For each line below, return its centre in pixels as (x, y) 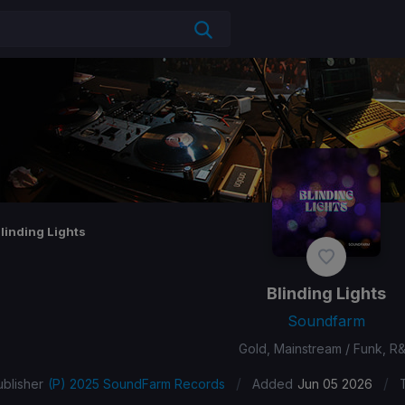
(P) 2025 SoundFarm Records (137, 384)
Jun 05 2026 (335, 384)
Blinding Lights (326, 293)
